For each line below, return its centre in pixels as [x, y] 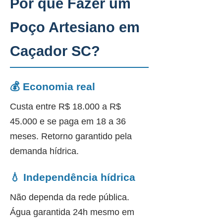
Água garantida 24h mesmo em [72, 212]
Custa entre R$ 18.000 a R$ [65, 107]
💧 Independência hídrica [73, 177]
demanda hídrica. [44, 151]
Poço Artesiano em [75, 27]
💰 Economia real [53, 86]
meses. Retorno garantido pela [71, 136]
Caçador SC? [55, 51]
